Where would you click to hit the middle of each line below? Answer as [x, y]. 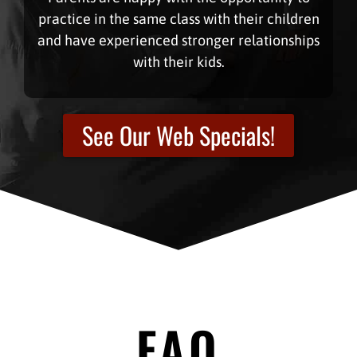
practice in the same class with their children [178, 18]
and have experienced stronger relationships [178, 40]
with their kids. [178, 61]
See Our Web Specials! [178, 135]
